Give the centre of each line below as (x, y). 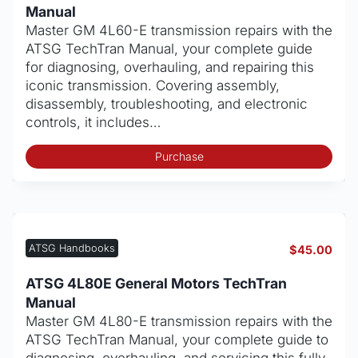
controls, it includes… (93, 122)
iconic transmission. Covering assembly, (153, 85)
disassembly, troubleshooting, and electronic (167, 103)
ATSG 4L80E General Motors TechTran (156, 283)
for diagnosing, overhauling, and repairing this (170, 67)
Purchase (179, 157)
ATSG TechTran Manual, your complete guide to (177, 339)
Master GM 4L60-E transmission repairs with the (179, 30)
